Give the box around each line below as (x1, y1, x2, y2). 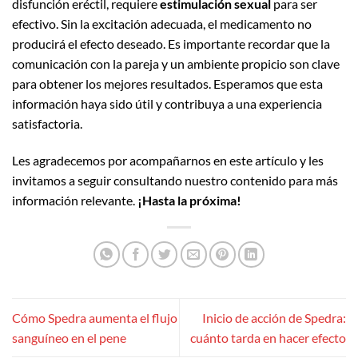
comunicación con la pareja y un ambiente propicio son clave (12, 55, 340, 71)
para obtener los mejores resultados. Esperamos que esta (12, 75, 323, 91)
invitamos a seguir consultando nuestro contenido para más (12, 172, 338, 188)
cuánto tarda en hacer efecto (190, 329, 346, 345)
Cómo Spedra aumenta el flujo (12, 309, 177, 325)
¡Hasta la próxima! (137, 192, 241, 208)
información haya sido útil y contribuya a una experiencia (12, 95, 322, 111)
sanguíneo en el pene (12, 329, 126, 345)
